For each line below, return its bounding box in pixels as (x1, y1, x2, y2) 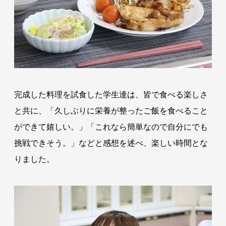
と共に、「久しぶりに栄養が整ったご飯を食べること (14, 106, 208, 116)
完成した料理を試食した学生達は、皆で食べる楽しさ (14, 90, 208, 99)
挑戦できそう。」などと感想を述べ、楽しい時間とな (14, 138, 208, 148)
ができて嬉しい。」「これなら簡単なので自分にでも (14, 122, 208, 132)
